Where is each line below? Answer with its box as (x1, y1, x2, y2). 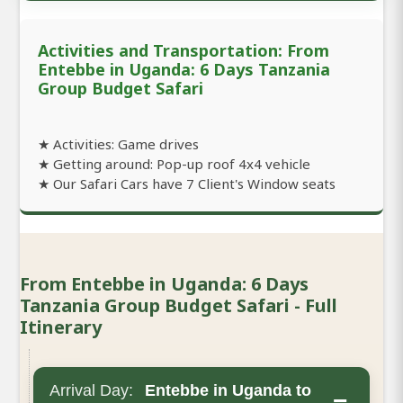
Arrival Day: (49, 381, 133, 399)
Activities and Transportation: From (38, 39, 329, 61)
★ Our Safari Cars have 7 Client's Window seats (38, 174, 336, 193)
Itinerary (20, 314, 102, 339)
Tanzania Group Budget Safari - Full (20, 292, 337, 318)
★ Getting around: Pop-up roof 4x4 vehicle (38, 154, 310, 173)
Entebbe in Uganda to (140, 381, 311, 399)
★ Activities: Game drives (38, 134, 199, 153)
